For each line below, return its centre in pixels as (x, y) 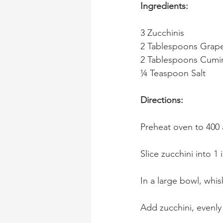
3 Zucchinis (162, 33)
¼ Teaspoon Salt (173, 73)
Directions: (162, 100)
